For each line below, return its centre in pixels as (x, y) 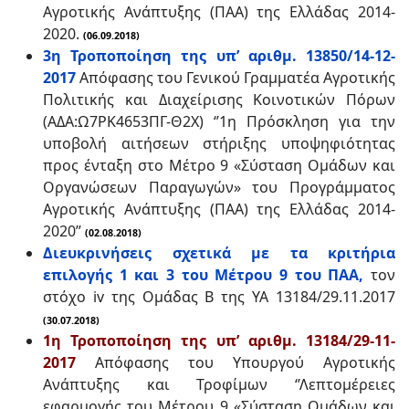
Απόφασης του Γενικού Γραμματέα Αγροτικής (236, 78)
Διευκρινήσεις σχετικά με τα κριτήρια (219, 253)
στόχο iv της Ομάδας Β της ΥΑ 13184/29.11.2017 (219, 297)
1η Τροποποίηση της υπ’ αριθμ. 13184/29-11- (219, 341)
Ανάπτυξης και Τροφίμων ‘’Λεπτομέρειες (219, 384)
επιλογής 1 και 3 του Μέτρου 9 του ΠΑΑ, (204, 275)
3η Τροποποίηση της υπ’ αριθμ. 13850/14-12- (219, 56)
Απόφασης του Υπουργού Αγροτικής (236, 362)
